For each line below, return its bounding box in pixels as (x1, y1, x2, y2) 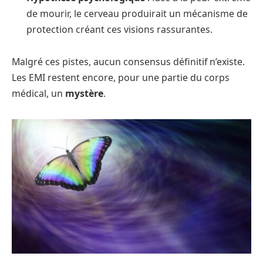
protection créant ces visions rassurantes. (26, 22, 213, 36)
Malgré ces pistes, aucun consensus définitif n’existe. (12, 55, 245, 69)
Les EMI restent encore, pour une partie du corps (12, 71, 230, 85)
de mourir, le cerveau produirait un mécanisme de (26, 6, 248, 20)
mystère (65, 87, 103, 100)
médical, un (12, 87, 65, 100)
